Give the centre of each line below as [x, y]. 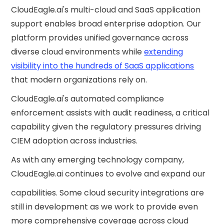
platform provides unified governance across [100, 38]
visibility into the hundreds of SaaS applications [103, 66]
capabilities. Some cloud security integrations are [108, 193]
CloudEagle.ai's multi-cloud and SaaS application [106, 10]
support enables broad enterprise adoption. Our [106, 24]
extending [164, 52]
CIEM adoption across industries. [74, 141]
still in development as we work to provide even [105, 207]
